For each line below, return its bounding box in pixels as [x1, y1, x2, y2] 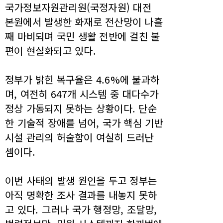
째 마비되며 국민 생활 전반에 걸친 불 [5, 29, 160, 44]
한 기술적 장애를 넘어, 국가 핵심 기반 [5, 115, 163, 130]
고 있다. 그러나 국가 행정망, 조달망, [5, 202, 157, 217]
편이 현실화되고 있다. [5, 43, 96, 58]
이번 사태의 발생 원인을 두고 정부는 [5, 173, 157, 188]
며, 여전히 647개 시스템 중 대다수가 [5, 87, 159, 102]
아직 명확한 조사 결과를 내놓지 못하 [5, 188, 157, 203]
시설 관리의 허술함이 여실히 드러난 [5, 130, 154, 145]
